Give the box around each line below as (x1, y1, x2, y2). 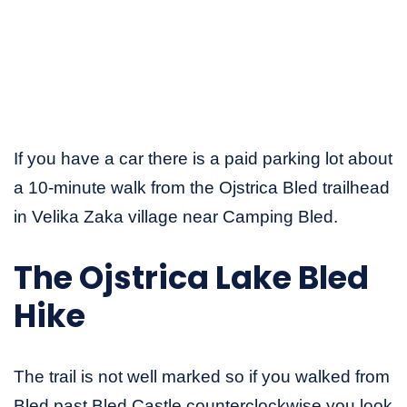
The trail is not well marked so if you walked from (14, 367, 390, 387)
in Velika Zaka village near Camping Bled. (14, 207, 338, 227)
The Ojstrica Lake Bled (14, 255, 369, 301)
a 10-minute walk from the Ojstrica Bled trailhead (14, 178, 390, 198)
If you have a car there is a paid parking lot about (14, 149, 392, 169)
